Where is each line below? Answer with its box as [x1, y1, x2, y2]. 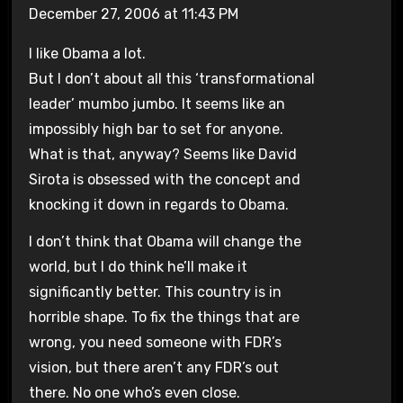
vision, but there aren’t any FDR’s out [28, 358, 279, 376]
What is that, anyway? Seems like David [28, 146, 297, 164]
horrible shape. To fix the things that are [28, 308, 300, 326]
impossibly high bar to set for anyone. [28, 121, 283, 139]
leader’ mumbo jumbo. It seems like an [28, 95, 285, 113]
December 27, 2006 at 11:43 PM [28, 5, 238, 23]
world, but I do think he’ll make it [28, 257, 247, 275]
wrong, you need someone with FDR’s [28, 333, 282, 351]
